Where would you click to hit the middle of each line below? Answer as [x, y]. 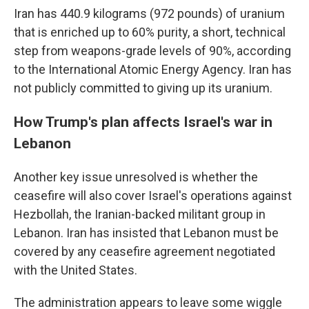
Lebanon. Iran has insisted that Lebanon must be [146, 232]
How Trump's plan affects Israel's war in [143, 121]
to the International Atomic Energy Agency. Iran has [153, 69]
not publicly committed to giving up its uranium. [143, 88]
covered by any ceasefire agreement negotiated [144, 251]
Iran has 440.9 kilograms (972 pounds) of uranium [149, 13]
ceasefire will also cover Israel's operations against [153, 195]
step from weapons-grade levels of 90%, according [152, 50]
